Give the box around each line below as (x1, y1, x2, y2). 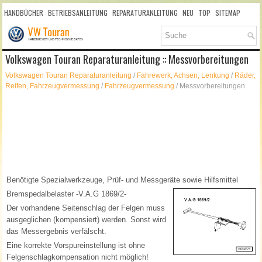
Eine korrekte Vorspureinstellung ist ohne (6, 241, 146, 250)
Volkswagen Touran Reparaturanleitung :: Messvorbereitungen (5, 51, 249, 67)
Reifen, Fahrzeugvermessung (5, 82, 100, 91)
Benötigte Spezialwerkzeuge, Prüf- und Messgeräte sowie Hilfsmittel (6, 175, 239, 185)
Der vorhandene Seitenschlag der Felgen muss (6, 204, 166, 213)
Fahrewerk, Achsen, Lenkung (137, 71, 230, 80)
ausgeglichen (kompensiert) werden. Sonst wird (6, 215, 167, 225)
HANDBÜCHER (4, 8, 44, 18)
